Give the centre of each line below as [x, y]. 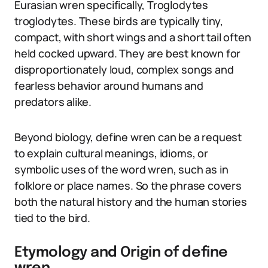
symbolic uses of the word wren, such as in [121, 169]
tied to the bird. [52, 218]
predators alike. [53, 102]
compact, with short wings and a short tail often [133, 37]
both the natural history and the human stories [131, 202]
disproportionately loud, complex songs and [124, 69]
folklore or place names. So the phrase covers [128, 185]
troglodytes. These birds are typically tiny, [119, 21]
